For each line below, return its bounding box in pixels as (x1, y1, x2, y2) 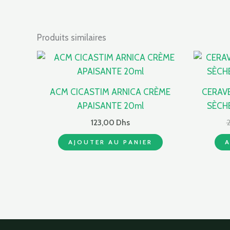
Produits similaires (37, 32, 106, 43)
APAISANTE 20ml (76, 101, 144, 111)
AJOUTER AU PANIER (68, 138, 152, 146)
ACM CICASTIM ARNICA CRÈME (50, 87, 170, 98)
